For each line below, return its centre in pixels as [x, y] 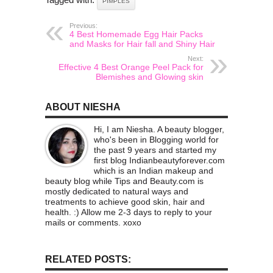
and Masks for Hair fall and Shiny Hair [142, 44]
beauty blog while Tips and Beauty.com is [124, 181]
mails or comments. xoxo [93, 223]
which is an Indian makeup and [154, 171]
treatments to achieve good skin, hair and [125, 202]
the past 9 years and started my [155, 150]
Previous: [83, 26]
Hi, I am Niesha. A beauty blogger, [159, 129]
